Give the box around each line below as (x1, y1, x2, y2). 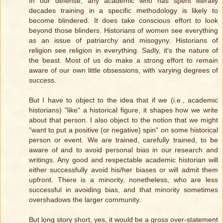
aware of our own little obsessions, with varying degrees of (29, 66, 218, 75)
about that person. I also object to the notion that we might (29, 116, 218, 124)
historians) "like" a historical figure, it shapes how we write (29, 106, 218, 114)
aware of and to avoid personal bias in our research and (29, 146, 218, 154)
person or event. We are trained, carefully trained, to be (29, 136, 218, 144)
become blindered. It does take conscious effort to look (29, 16, 218, 25)
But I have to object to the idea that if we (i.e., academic (29, 96, 218, 105)
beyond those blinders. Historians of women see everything (29, 26, 218, 35)
